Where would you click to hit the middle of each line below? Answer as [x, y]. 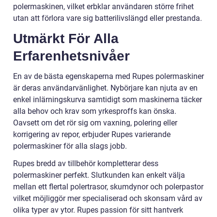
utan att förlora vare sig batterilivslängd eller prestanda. [108, 18]
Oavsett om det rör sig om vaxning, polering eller [95, 123]
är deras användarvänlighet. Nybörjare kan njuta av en [105, 88]
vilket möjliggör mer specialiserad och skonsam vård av [108, 199]
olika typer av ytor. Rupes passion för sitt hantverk [98, 210]
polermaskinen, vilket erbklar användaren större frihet [103, 7]
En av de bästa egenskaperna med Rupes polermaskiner [108, 77]
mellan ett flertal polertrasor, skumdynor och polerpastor [108, 187]
